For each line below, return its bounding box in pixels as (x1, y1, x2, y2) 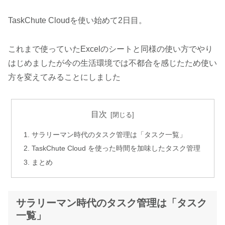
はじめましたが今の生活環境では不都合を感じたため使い (8, 59, 217, 68)
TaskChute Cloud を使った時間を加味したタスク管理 (31, 144, 200, 153)
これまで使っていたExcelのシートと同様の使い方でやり (8, 45, 213, 54)
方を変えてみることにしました (8, 73, 121, 82)
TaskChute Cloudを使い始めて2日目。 (8, 16, 147, 25)
